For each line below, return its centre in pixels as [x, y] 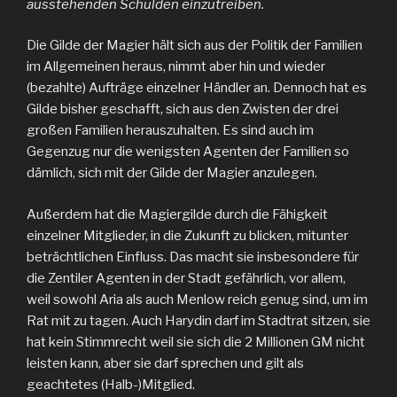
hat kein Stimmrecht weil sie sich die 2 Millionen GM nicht [196, 342]
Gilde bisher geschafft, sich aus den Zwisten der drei [183, 109]
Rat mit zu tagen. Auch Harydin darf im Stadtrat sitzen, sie [198, 320]
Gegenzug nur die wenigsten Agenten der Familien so [188, 152]
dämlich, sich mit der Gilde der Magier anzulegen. [172, 173]
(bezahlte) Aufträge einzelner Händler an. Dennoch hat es [197, 88]
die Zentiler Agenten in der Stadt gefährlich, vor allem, [186, 278]
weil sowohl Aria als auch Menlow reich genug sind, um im [197, 299]
